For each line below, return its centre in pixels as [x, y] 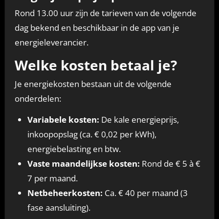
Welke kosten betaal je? [96, 65]
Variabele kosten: [63, 120]
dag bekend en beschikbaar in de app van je [97, 27]
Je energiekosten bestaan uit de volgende [93, 84]
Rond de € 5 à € [170, 164]
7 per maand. [52, 178]
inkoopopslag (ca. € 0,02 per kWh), [92, 134]
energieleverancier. [51, 42]
